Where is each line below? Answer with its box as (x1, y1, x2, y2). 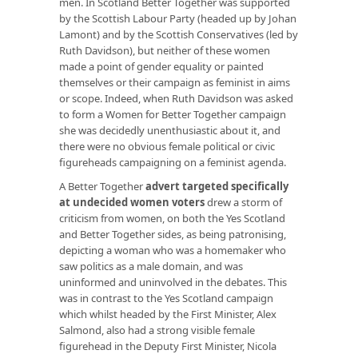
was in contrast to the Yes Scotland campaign (59, 290, 273, 305)
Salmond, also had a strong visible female (59, 322, 255, 337)
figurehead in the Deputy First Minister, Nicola (59, 338, 276, 353)
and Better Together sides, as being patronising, (59, 226, 286, 241)
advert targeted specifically (145, 178, 288, 193)
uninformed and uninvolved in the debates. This (59, 274, 287, 289)
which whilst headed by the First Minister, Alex (59, 306, 276, 321)
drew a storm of (205, 194, 282, 209)
